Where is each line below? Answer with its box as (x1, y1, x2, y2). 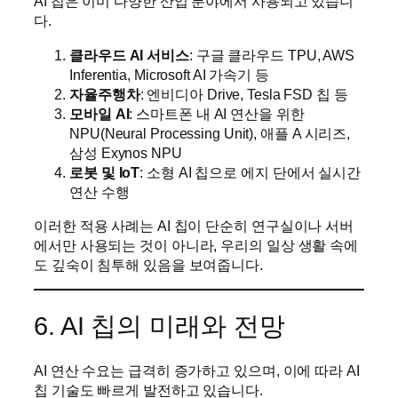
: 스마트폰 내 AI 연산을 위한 (129, 105, 305, 122)
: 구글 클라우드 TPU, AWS (188, 46, 355, 63)
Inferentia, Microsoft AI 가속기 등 (69, 66, 269, 83)
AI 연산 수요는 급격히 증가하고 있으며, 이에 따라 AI (34, 362, 360, 379)
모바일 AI (69, 105, 130, 122)
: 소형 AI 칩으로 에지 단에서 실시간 (139, 163, 362, 180)
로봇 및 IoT (69, 163, 140, 180)
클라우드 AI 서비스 (69, 46, 189, 63)
